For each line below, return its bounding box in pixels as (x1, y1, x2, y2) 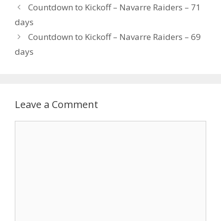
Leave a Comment (15, 97, 98, 111)
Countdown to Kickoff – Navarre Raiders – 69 (28, 31, 201, 42)
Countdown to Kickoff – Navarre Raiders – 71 (28, 1, 201, 13)
